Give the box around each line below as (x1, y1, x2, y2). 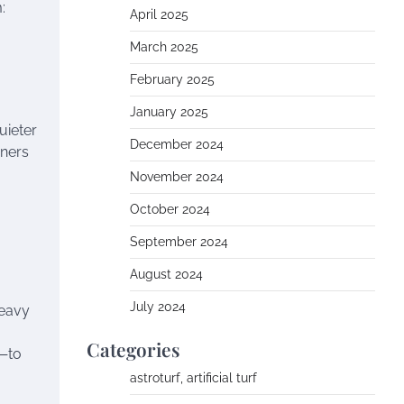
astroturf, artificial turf (130, 371, 257, 385)
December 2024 (130, 137, 224, 151)
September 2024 (130, 234, 228, 249)
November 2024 (130, 170, 224, 184)
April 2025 (130, 7, 188, 22)
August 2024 (130, 267, 203, 281)
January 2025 (130, 105, 208, 119)
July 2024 (130, 299, 186, 314)
